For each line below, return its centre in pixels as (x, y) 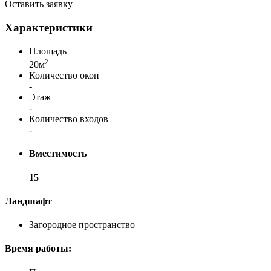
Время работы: (38, 249)
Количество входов (69, 119)
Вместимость (58, 154)
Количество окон (64, 76)
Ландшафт (28, 201)
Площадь (48, 51)
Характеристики (49, 28)
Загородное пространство (82, 225)
